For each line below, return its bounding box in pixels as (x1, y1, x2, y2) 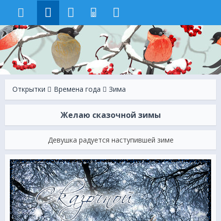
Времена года (54, 84, 101, 94)
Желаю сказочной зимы (60, 110, 161, 120)
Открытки (12, 84, 45, 94)
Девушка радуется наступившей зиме (47, 135, 174, 145)
